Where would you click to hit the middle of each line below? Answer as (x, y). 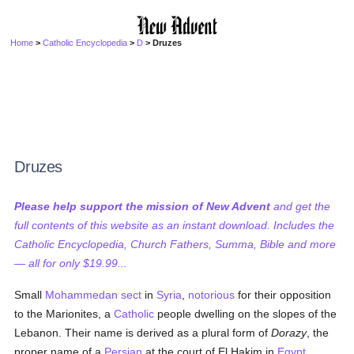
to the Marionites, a (64, 314)
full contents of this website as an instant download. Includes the (175, 225)
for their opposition (283, 295)
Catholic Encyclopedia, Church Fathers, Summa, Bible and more (175, 244)
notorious (212, 295)
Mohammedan (82, 295)
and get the (301, 206)
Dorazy (289, 333)
